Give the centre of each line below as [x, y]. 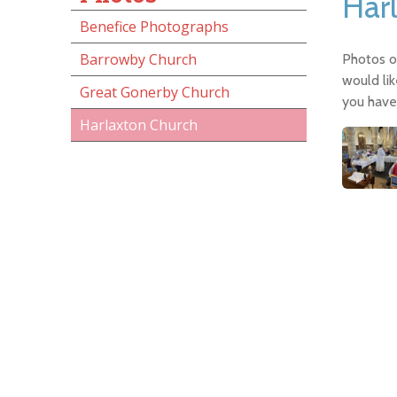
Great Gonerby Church [155, 92]
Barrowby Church [138, 59]
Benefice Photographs [154, 27]
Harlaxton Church [139, 125]
